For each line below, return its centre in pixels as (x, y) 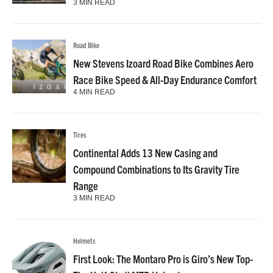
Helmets (84, 240)
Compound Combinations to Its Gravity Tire (156, 169)
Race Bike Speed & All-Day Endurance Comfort (165, 80)
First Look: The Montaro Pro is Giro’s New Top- (163, 259)
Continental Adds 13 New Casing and (145, 153)
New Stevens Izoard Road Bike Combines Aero (163, 63)
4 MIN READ (94, 92)
